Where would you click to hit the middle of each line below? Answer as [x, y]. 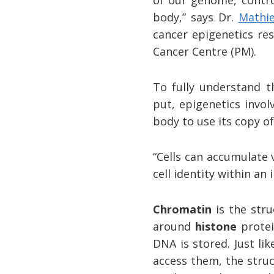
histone [216, 226]
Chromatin [183, 209]
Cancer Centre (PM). [205, 51]
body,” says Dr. [196, 17]
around [174, 226]
